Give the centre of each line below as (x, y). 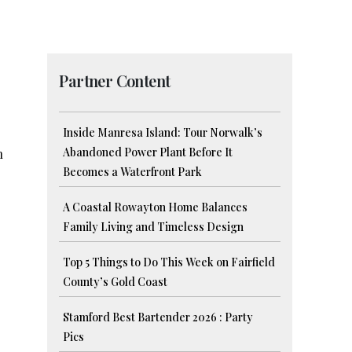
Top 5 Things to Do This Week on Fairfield (169, 262)
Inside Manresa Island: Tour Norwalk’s (163, 133)
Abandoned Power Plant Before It (148, 152)
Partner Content (115, 81)
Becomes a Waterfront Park (133, 172)
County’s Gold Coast (115, 282)
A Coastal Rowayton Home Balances (156, 207)
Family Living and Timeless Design (154, 227)
